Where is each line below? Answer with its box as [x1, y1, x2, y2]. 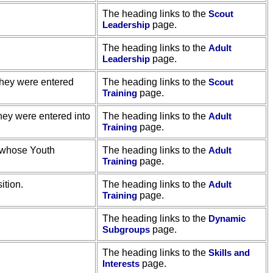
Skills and [208, 247, 250, 258]
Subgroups [102, 224, 150, 235]
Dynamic [208, 213, 246, 224]
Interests [102, 258, 140, 269]
